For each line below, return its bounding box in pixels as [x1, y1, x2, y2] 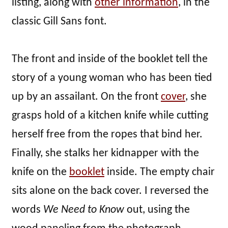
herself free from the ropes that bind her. [12, 129, 203, 141]
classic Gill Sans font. [12, 16, 107, 28]
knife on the [12, 166, 69, 179]
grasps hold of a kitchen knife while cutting [12, 110, 208, 122]
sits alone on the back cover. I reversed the [12, 185, 209, 197]
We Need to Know [43, 204, 124, 216]
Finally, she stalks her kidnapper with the [12, 148, 199, 160]
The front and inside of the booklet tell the [12, 53, 208, 66]
